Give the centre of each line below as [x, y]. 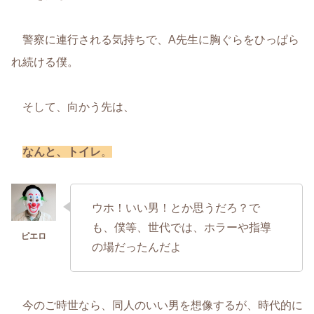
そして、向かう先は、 [73, 107]
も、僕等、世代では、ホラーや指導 [182, 227]
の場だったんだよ [137, 247]
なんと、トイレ [62, 151]
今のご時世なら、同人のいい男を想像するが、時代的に [157, 305]
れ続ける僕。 [45, 62]
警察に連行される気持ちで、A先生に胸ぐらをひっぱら [155, 39]
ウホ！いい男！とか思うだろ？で [176, 207]
